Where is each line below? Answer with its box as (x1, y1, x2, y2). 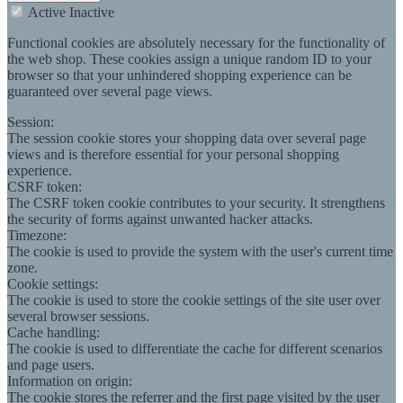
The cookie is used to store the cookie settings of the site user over (7, 291, 381, 308)
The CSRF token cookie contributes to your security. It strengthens (7, 194, 385, 210)
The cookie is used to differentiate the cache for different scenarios (7, 340, 382, 356)
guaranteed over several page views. (7, 83, 212, 99)
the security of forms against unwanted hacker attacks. (7, 210, 313, 227)
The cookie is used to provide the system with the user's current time (7, 243, 393, 259)
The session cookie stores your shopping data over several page (7, 130, 366, 146)
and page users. (7, 356, 94, 372)
